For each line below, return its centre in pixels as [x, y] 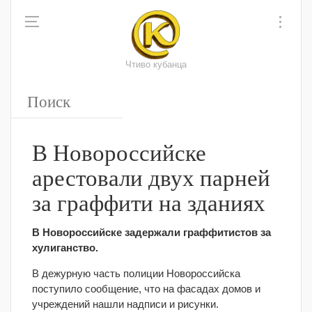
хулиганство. [65, 248]
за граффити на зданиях [149, 202]
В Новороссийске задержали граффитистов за [151, 232]
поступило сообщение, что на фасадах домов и [146, 289]
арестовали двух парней [151, 177]
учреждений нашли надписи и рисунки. [125, 304]
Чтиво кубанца [156, 65]
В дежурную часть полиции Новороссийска [136, 273]
